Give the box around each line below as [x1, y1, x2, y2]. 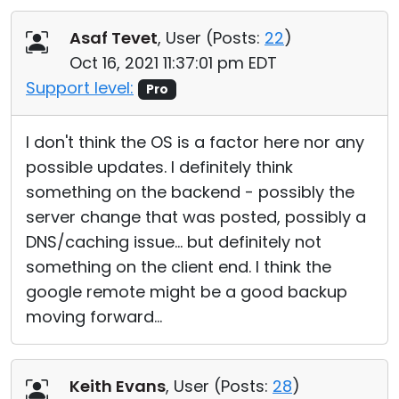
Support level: [26, 77, 134, 99]
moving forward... [26, 305, 162, 328]
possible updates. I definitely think [26, 156, 293, 178]
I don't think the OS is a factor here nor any [26, 131, 364, 153]
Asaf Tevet [69, 27, 158, 49]
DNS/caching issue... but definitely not [26, 231, 322, 253]
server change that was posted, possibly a [26, 206, 366, 228]
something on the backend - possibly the [26, 181, 354, 203]
